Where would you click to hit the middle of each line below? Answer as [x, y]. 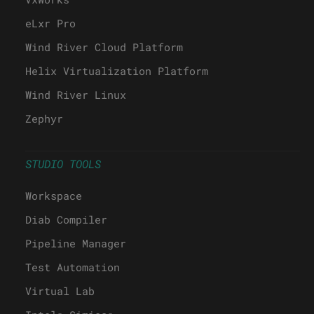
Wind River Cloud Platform [104, 47]
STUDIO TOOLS [63, 163]
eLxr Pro [50, 23]
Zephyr [44, 118]
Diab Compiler [66, 219]
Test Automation [73, 267]
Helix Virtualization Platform [117, 70]
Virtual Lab [60, 291]
